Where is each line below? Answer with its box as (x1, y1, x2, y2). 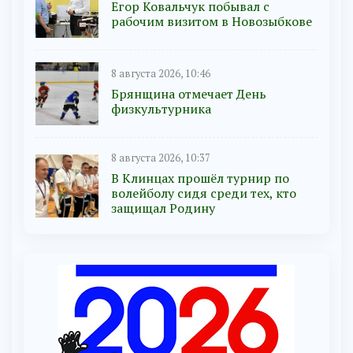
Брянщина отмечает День (111, 84, 266, 102)
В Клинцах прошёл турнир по (111, 169, 289, 188)
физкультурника (111, 99, 211, 117)
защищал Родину (111, 199, 215, 217)
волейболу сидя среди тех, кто (111, 184, 296, 203)
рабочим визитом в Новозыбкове (111, 12, 312, 30)
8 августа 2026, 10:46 (111, 66, 210, 80)
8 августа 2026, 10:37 (111, 151, 210, 165)
